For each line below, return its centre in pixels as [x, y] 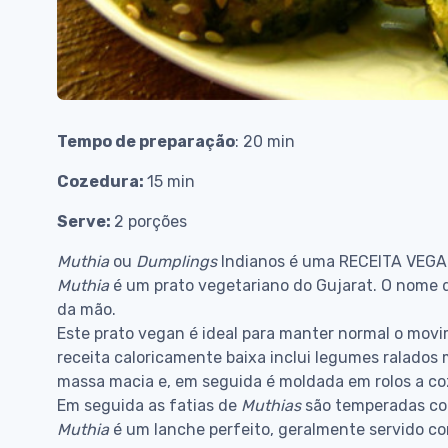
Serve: [85, 222]
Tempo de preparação [146, 142]
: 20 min [265, 142]
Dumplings [176, 262]
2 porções [150, 222]
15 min [171, 182]
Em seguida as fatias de [149, 406]
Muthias [271, 406]
